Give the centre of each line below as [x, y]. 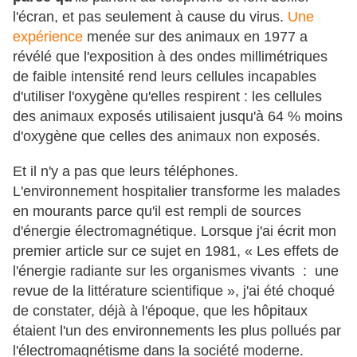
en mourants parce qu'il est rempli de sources [157, 211]
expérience [48, 36]
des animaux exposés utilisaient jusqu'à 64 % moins [178, 116]
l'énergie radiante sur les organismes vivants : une [176, 271]
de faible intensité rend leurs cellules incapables [165, 76]
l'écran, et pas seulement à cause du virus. [150, 16]
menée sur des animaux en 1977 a [195, 36]
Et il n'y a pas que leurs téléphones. [126, 171]
